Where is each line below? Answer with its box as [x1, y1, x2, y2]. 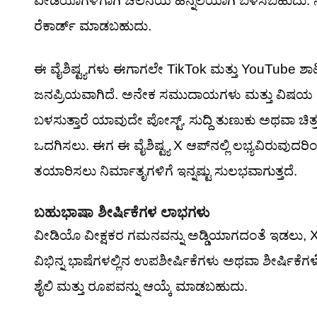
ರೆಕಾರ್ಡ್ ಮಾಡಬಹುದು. [34, 18, 151, 33]
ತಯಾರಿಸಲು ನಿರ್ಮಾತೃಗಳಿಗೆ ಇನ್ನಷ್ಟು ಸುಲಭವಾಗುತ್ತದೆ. [34, 163, 297, 178]
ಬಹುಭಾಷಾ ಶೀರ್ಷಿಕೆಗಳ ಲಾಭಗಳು [34, 204, 209, 220]
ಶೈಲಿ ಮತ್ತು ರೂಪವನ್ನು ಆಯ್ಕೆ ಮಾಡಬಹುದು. [34, 279, 248, 294]
